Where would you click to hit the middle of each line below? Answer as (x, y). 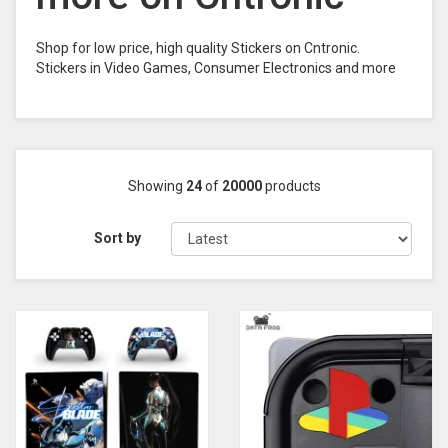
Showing (156, 186)
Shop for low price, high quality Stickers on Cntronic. (198, 48)
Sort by (118, 238)
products (291, 186)
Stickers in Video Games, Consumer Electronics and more (216, 68)
